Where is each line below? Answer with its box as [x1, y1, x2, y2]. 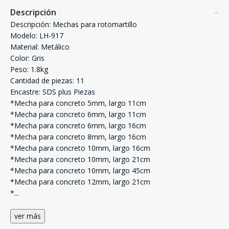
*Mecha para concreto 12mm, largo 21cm [10, 177, 150, 187]
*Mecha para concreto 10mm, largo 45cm [10, 166, 150, 176]
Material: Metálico [10, 42, 70, 52]
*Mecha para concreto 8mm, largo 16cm [10, 132, 146, 142]
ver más [14, 211, 41, 221]
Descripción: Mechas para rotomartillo [10, 19, 137, 30]
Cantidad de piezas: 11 [10, 76, 84, 86]
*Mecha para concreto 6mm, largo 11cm [10, 109, 146, 120]
